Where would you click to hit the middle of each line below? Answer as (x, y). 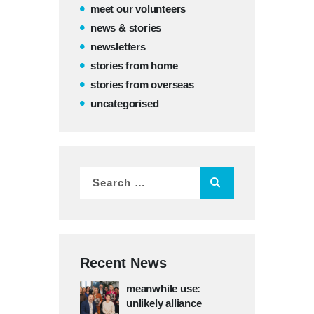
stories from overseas (142, 85)
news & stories (126, 28)
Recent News (123, 263)
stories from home (134, 66)
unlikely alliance (164, 303)
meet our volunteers (138, 9)
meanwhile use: (164, 289)
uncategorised (125, 104)
